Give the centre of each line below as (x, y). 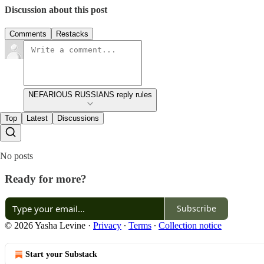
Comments (28, 34)
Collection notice (190, 225)
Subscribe (197, 208)
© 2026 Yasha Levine (45, 225)
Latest (37, 118)
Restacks (72, 34)
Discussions (78, 118)
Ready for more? (46, 179)
